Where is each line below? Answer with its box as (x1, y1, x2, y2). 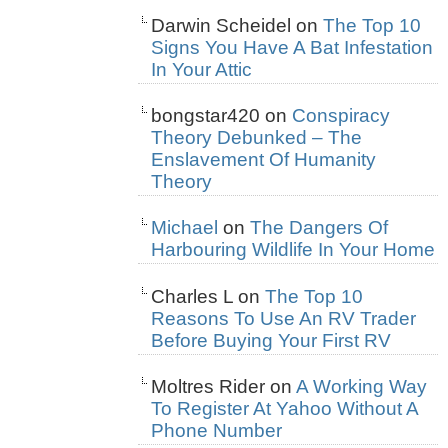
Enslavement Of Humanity (151, 149, 376, 171)
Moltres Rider (151, 375, 265, 397)
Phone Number (151, 419, 282, 441)
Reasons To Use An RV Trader (151, 307, 416, 329)
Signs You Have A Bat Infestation (151, 37, 433, 58)
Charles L (151, 285, 233, 307)
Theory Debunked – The (151, 127, 362, 149)
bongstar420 (151, 105, 260, 127)
